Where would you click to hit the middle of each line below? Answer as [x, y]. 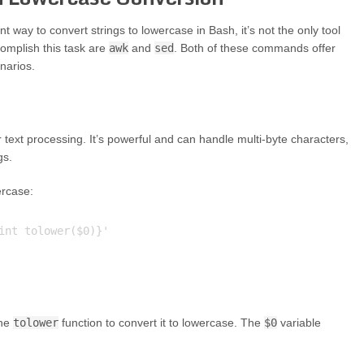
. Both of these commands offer [254, 48]
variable [299, 323]
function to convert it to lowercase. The [161, 323]
